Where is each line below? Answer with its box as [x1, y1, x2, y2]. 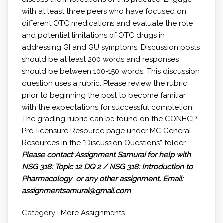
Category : [21, 208, 59, 217]
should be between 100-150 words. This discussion [21, 66, 200, 76]
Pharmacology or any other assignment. [21, 174, 163, 183]
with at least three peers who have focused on [21, 6, 186, 16]
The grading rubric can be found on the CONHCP [21, 114, 197, 123]
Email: [162, 174, 183, 183]
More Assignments [60, 208, 125, 217]
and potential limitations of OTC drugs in [21, 30, 165, 40]
